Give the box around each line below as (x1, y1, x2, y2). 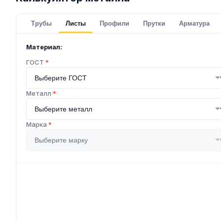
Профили (100, 20, 129, 27)
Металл (26, 89, 53, 97)
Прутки (143, 20, 165, 27)
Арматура (179, 20, 210, 27)
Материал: (26, 43, 62, 51)
